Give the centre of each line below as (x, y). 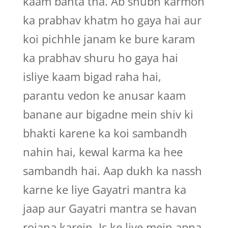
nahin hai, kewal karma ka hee (103, 152)
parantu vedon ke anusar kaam (104, 95)
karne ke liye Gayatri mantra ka (104, 189)
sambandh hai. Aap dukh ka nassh (112, 170)
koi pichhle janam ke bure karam (109, 39)
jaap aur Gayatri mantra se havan (110, 208)
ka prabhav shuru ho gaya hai (100, 58)
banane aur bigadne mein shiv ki (108, 114)
